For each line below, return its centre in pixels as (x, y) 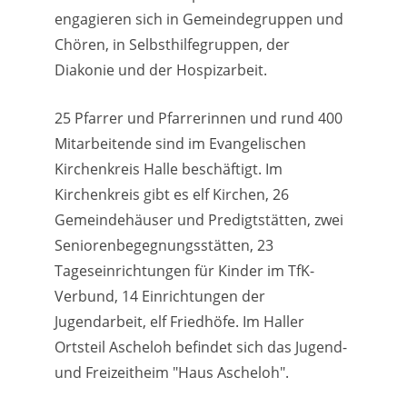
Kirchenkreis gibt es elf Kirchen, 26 (171, 195)
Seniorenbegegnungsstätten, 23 (164, 246)
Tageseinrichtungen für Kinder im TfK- (184, 271)
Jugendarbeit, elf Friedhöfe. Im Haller (179, 322)
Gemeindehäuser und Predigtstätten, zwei (199, 220)
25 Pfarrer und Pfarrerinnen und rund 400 (198, 119)
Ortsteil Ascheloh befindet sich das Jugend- (200, 347)
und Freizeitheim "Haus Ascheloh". (171, 373)
